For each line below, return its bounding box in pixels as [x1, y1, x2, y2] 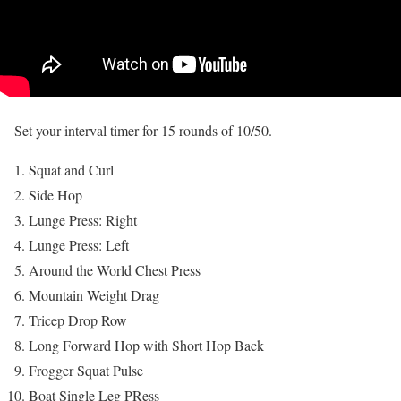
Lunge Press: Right [29, 209, 137, 229]
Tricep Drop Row [29, 310, 127, 329]
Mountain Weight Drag [29, 285, 159, 304]
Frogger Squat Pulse [29, 360, 143, 380]
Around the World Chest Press [29, 260, 200, 279]
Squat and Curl [29, 159, 114, 179]
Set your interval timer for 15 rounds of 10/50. [14, 120, 272, 140]
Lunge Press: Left [29, 235, 129, 254]
